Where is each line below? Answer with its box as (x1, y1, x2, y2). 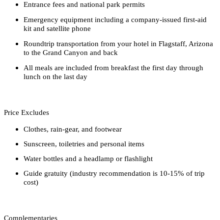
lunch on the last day (24, 72, 87, 81)
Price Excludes (4, 108, 49, 116)
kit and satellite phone (24, 24, 91, 32)
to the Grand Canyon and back (24, 48, 118, 56)
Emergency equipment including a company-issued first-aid (24, 15, 207, 24)
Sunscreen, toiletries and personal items (24, 139, 144, 148)
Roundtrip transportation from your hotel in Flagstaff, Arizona (24, 39, 213, 48)
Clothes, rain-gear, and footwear (24, 125, 122, 133)
